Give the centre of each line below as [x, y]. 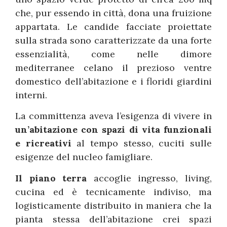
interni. [31, 95]
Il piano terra [51, 178]
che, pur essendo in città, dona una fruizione [113, 13]
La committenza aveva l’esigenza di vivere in [113, 116]
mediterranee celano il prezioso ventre [113, 67]
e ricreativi [43, 143]
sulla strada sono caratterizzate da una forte [113, 40]
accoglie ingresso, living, [149, 178]
